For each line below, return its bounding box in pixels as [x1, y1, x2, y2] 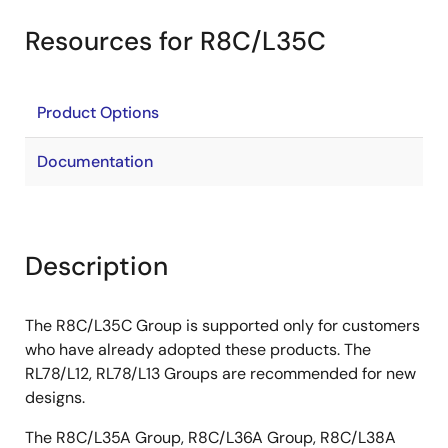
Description [25, 249, 168, 283]
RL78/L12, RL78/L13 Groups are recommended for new [25, 363, 416, 384]
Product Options [37, 102, 159, 123]
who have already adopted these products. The [25, 339, 371, 360]
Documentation [37, 151, 153, 172]
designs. [25, 387, 85, 408]
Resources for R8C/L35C [25, 24, 326, 58]
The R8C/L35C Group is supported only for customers [25, 315, 420, 336]
